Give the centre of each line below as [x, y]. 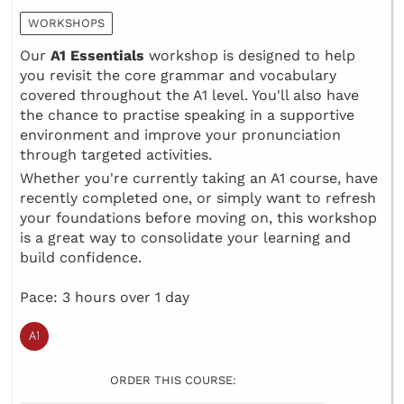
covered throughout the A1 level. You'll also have [189, 96]
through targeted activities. [116, 155]
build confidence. [81, 258]
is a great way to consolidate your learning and [185, 238]
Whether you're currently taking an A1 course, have [199, 179]
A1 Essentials [97, 56]
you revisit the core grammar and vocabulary [178, 76]
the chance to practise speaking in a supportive [187, 115]
